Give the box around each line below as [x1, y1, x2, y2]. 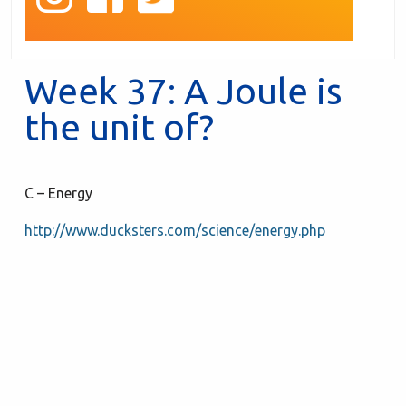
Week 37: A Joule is [24, 70, 343, 111]
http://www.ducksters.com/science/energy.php [24, 221, 325, 238]
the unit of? [24, 106, 214, 148]
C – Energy [24, 184, 96, 201]
